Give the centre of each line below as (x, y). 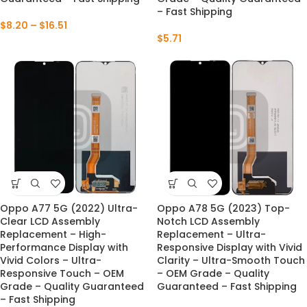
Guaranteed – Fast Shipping (227, 286)
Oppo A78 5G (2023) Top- (223, 208)
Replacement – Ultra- (211, 234)
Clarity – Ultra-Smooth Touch (231, 260)
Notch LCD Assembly (208, 221)
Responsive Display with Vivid (230, 247)
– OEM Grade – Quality (213, 273)
